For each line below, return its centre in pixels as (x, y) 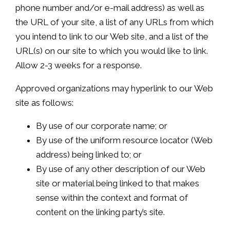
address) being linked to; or (89, 155)
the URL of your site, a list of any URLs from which (114, 22)
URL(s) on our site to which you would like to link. (112, 51)
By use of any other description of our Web (121, 169)
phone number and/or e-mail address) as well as (110, 8)
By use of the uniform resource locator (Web (124, 140)
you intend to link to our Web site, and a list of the (112, 37)
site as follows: (44, 103)
